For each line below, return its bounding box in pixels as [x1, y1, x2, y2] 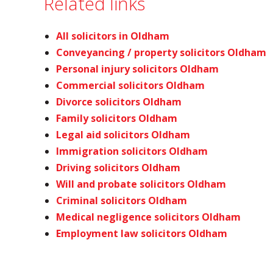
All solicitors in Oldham [56, 29, 169, 43]
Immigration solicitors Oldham [56, 144, 208, 158]
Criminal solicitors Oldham [56, 194, 187, 207]
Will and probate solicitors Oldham [56, 177, 226, 191]
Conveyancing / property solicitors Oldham [56, 46, 266, 59]
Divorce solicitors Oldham [56, 95, 182, 108]
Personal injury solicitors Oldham [56, 62, 219, 76]
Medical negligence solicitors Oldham [56, 210, 241, 224]
